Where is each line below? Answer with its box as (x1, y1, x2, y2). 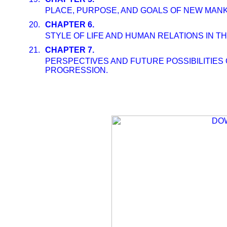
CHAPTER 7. (45, 46, 94, 54)
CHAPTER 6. (45, 20, 94, 29)
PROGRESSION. (45, 66, 108, 74)
